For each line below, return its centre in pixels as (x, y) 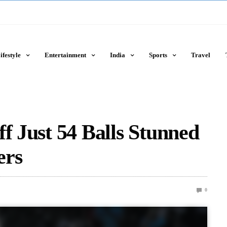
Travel (200, 55)
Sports (158, 55)
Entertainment (65, 55)
